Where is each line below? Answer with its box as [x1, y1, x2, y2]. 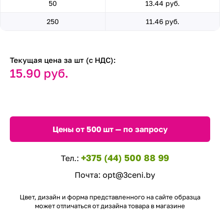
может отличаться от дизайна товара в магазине [35, 202, 185, 210]
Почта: [75, 170, 103, 180]
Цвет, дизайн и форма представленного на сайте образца [20, 193, 200, 201]
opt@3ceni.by [103, 170, 155, 180]
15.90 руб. [10, 66, 68, 80]
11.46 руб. [146, 17, 179, 26]
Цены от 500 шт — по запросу [52, 124, 168, 134]
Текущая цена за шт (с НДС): [10, 55, 116, 64]
